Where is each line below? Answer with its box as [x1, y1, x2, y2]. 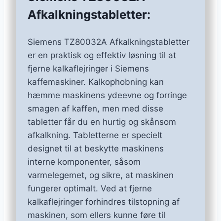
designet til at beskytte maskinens [28, 144, 164, 154]
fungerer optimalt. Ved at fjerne [28, 184, 152, 194]
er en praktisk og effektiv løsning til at [28, 50, 176, 61]
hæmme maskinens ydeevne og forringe [28, 90, 187, 101]
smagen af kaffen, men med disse [28, 104, 163, 114]
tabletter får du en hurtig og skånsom [28, 117, 176, 127]
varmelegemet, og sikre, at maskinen [28, 170, 174, 181]
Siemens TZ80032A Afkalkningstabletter [28, 37, 189, 47]
